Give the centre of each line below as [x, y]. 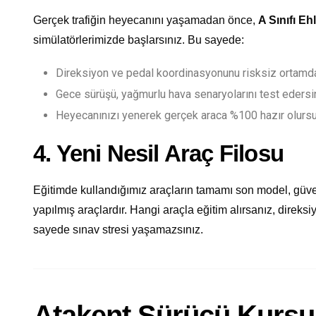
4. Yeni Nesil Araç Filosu [158, 153]
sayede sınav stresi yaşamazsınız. [118, 229]
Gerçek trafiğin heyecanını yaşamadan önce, [146, 20]
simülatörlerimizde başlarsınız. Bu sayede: [139, 39]
